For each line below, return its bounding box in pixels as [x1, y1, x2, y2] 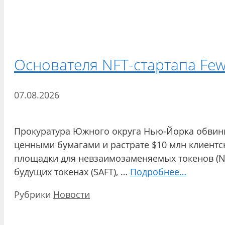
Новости [53, 188, 90, 201]
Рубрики [14, 188, 53, 201]
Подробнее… [130, 166, 186, 178]
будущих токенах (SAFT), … [14, 166, 130, 178]
